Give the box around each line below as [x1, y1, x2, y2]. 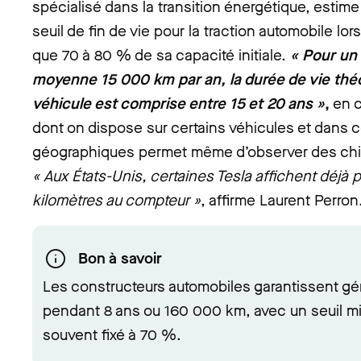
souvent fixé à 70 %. [43, 325, 181, 345]
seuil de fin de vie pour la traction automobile [32, 21, 337, 41]
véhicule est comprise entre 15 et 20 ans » [32, 93, 325, 114]
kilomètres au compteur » [32, 190, 201, 210]
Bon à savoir [78, 248, 162, 268]
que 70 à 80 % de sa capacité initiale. [32, 45, 290, 65]
